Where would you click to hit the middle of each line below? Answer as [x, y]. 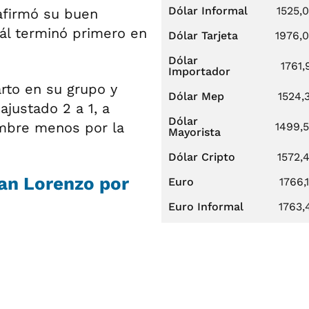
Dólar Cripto [202, 157]
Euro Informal [206, 207]
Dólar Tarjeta [203, 36]
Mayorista [195, 132]
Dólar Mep [196, 96]
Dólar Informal [208, 11]
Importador [199, 71]
